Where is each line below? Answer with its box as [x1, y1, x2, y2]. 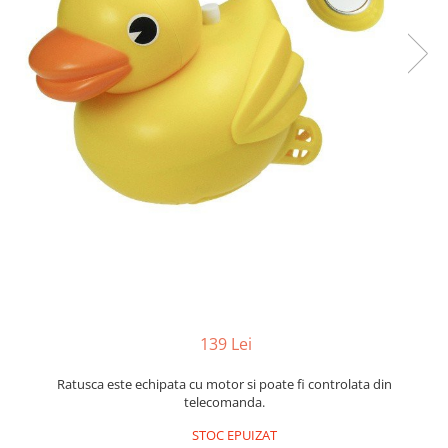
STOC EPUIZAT [189, 426, 277, 444]
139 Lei [200, 333, 252, 355]
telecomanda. [183, 393, 265, 411]
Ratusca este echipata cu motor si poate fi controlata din [56, 375, 392, 393]
